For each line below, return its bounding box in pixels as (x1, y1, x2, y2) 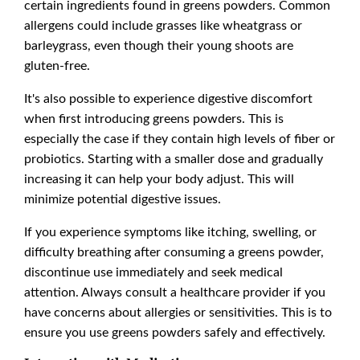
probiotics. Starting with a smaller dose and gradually (24, 149, 323, 167)
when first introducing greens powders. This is (24, 109, 284, 127)
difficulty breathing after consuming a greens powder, (24, 243, 324, 260)
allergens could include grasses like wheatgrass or (24, 16, 302, 34)
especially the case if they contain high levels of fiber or (24, 129, 335, 147)
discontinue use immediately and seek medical (24, 263, 283, 280)
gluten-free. (24, 56, 90, 74)
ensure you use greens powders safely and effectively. (24, 323, 325, 341)
